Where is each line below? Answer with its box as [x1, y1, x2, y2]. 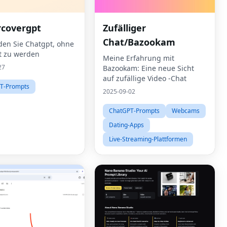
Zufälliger [103, 22, 146, 34]
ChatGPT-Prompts [109, 106, 160, 115]
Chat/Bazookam [103, 36, 175, 48]
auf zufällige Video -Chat [103, 73, 186, 83]
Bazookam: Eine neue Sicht [103, 63, 194, 73]
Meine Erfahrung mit [103, 53, 174, 63]
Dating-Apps [109, 121, 144, 129]
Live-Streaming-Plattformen [109, 135, 187, 143]
